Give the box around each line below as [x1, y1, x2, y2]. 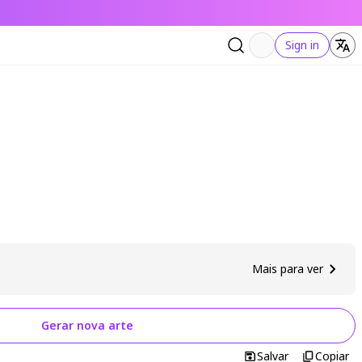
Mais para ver [252, 261, 323, 276]
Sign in [285, 37, 319, 53]
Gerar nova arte [40, 318, 133, 333]
